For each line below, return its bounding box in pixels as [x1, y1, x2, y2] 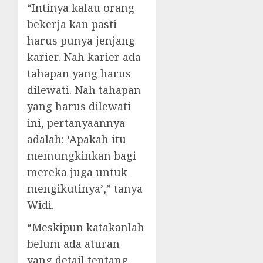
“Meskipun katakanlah [27, 220, 144, 234]
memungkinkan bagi [27, 149, 136, 163]
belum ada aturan [27, 237, 120, 251]
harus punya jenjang [27, 33, 135, 48]
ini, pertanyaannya [27, 116, 125, 130]
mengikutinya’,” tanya [27, 181, 143, 195]
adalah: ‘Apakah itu [27, 132, 126, 146]
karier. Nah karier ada [27, 50, 141, 64]
